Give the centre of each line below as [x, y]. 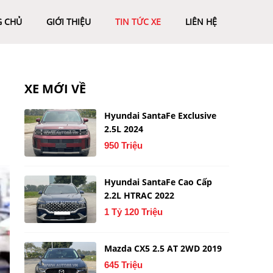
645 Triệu [124, 265]
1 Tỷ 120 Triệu [134, 212]
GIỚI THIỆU [69, 22]
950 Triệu [124, 145]
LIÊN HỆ [201, 22]
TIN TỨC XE [138, 22]
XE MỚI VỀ [55, 89]
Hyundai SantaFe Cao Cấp [158, 182]
